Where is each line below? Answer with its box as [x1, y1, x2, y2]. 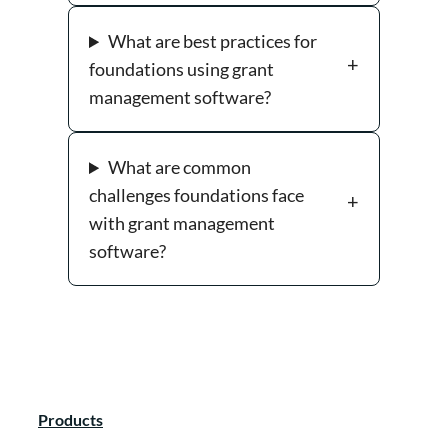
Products [38, 410, 103, 430]
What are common [108, 156, 252, 179]
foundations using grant [89, 58, 274, 81]
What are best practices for [108, 30, 318, 53]
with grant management [89, 212, 275, 235]
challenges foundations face [89, 184, 304, 207]
